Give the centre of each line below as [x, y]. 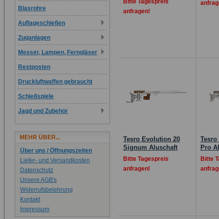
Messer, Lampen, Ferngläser [58, 52]
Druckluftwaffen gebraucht [55, 82]
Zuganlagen [34, 38]
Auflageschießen [42, 23]
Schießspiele [36, 96]
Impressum [35, 209]
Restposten [34, 67]
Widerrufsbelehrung [46, 190]
